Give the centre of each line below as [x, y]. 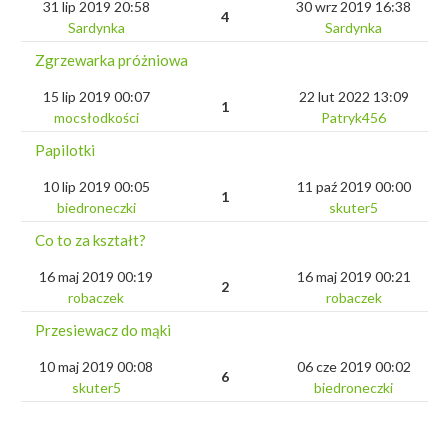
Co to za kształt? [90, 240]
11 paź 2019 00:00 [353, 187]
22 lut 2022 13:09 [353, 97]
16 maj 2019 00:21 [353, 277]
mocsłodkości [96, 118]
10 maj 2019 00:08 [96, 367]
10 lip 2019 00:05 [96, 187]
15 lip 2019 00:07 [96, 97]
